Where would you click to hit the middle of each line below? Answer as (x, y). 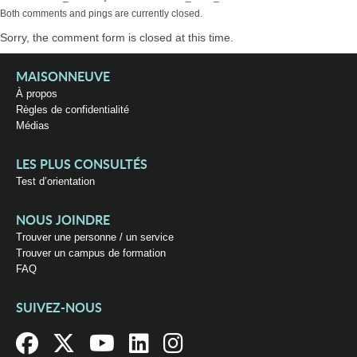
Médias (33, 126)
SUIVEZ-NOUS (59, 308)
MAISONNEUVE (63, 77)
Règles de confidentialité (73, 110)
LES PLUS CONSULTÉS (82, 165)
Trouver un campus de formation (91, 253)
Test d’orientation (55, 181)
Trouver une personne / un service (95, 237)
